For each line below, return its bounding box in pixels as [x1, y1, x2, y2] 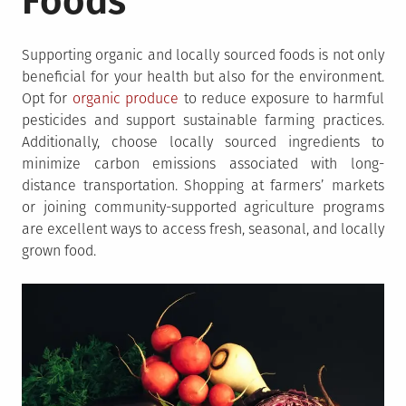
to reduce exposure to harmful [179, 89, 384, 107]
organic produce [72, 89, 179, 107]
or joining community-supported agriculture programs [22, 198, 384, 216]
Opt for [22, 89, 72, 107]
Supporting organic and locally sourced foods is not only [22, 45, 384, 63]
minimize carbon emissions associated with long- [22, 154, 384, 172]
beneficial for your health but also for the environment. [22, 67, 384, 85]
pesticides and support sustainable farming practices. [22, 111, 384, 129]
